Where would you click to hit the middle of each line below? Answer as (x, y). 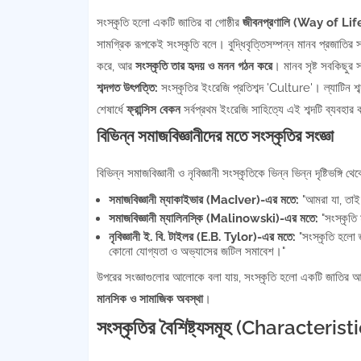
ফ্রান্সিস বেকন (153, 110)
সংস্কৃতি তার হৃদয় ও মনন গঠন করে (203, 66)
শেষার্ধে (111, 110)
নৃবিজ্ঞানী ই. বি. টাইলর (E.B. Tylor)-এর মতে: (202, 237)
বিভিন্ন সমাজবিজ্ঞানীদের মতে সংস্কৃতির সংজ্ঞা (215, 136)
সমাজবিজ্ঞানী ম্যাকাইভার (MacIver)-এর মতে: (203, 200)
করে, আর (116, 66)
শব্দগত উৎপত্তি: (127, 88)
